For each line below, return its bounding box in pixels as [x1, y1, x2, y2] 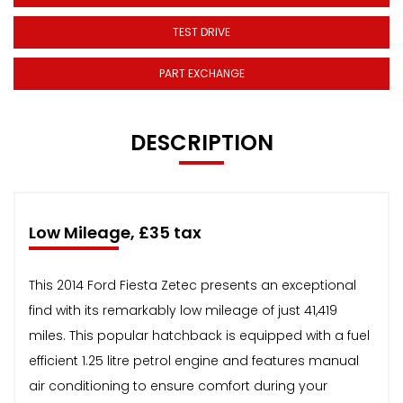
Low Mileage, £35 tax [29, 220, 201, 244]
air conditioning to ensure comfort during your [29, 376, 327, 395]
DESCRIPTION [130, 127, 273, 157]
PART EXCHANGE [158, 65, 245, 81]
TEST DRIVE [173, 23, 230, 40]
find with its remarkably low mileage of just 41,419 [29, 300, 337, 319]
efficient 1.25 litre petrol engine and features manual [29, 351, 359, 370]
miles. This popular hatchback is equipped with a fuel [29, 326, 370, 345]
